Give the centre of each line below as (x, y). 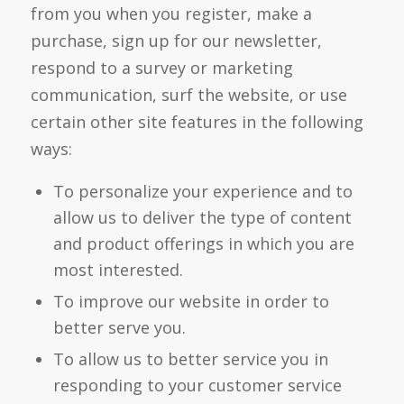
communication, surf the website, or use (188, 94)
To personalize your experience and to (202, 192)
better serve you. (119, 328)
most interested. (118, 270)
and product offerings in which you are (203, 244)
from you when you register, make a (171, 13)
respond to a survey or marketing (161, 67)
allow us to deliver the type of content (202, 218)
